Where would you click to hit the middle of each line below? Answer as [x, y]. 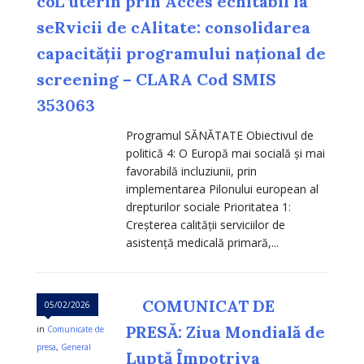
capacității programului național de [181, 54]
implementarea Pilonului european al [222, 189]
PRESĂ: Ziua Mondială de [225, 332]
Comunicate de [76, 329]
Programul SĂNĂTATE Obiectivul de [220, 136]
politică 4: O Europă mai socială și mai [225, 154]
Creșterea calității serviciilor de [206, 225]
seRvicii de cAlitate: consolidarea [173, 28]
